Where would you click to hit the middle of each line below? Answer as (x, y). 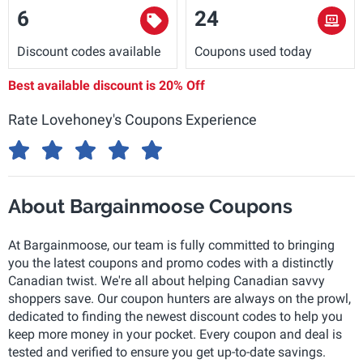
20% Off (182, 85)
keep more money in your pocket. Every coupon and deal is (175, 334)
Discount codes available (89, 51)
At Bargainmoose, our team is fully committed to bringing (171, 245)
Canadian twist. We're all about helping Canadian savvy (167, 281)
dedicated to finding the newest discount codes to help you (175, 316)
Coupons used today (253, 51)
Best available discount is (83, 85)
